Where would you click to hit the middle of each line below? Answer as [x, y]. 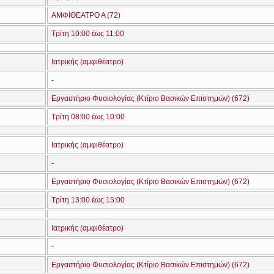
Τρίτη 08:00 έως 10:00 [88, 117]
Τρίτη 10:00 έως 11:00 [88, 34]
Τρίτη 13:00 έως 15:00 [88, 200]
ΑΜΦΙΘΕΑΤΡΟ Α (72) [86, 15]
